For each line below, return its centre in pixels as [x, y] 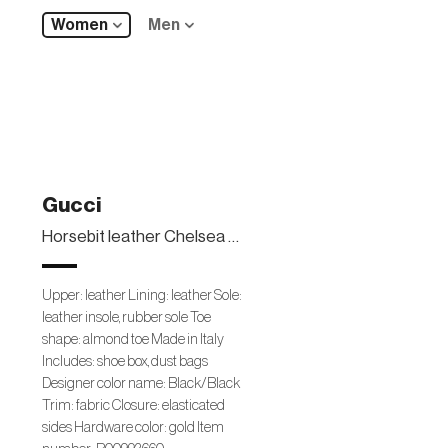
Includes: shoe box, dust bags [125, 361]
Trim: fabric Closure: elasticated [133, 405]
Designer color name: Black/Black [141, 383]
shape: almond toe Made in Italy [133, 339]
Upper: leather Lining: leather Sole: [142, 295]
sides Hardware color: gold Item [133, 427]
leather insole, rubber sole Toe [126, 317]
